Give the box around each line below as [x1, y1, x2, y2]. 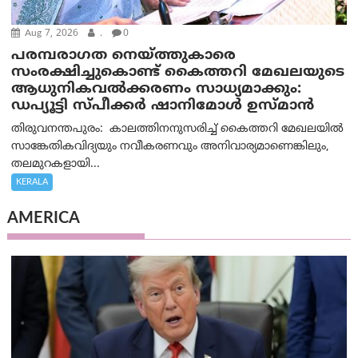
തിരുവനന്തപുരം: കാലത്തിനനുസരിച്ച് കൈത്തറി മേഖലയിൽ [11, 122, 344, 137]
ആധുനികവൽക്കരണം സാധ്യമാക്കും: [11, 80, 302, 99]
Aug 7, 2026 [22, 28, 79, 41]
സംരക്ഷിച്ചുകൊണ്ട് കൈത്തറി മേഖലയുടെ [11, 63, 345, 82]
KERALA [16, 177, 49, 189]
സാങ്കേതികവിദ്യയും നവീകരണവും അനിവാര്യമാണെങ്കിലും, [11, 140, 330, 154]
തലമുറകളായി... [11, 157, 101, 172]
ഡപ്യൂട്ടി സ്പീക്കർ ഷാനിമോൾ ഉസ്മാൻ [11, 97, 315, 116]
